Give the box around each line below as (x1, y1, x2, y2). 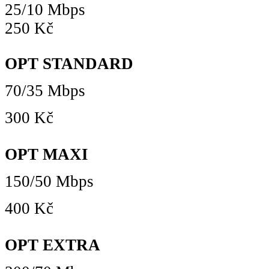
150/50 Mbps (5, 172, 94, 191)
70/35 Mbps (5, 82, 85, 100)
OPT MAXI (5, 145, 88, 164)
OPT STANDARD (5, 55, 133, 73)
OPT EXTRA (5, 236, 100, 255)
